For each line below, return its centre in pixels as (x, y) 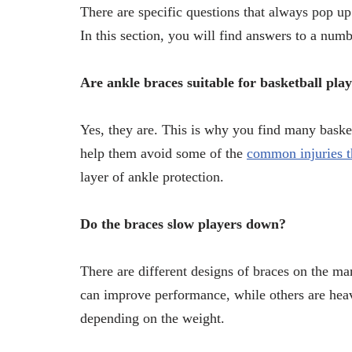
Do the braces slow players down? (183, 224)
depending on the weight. (152, 318)
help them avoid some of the (163, 153)
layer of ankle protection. (152, 176)
